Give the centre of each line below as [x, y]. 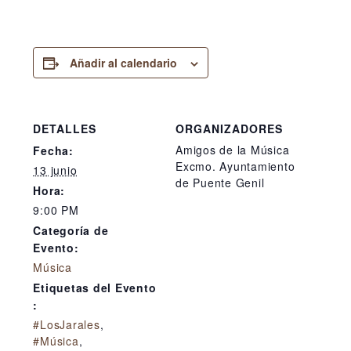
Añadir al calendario [124, 62]
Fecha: [53, 150]
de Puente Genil [220, 182]
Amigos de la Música [233, 149]
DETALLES [65, 128]
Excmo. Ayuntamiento [235, 166]
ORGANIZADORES [229, 128]
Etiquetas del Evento [95, 287]
